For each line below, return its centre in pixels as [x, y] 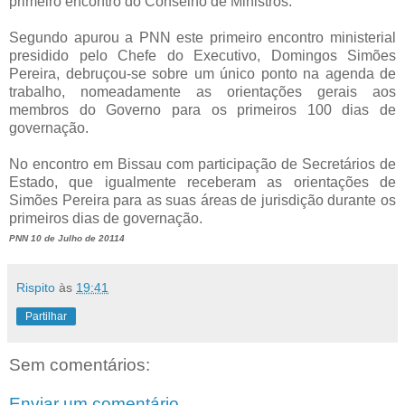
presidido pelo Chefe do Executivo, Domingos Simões [202, 55]
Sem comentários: [80, 364]
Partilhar [46, 316]
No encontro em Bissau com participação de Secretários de [202, 164]
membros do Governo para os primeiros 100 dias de [202, 109]
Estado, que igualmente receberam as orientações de [202, 182]
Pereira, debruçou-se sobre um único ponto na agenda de [202, 73]
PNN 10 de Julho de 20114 [67, 238]
